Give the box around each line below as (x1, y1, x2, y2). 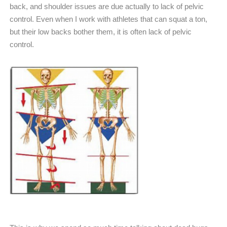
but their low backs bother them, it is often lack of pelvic (10, 27, 192, 36)
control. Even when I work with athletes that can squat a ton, (10, 14, 207, 23)
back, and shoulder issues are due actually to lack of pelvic (10, 2, 204, 11)
